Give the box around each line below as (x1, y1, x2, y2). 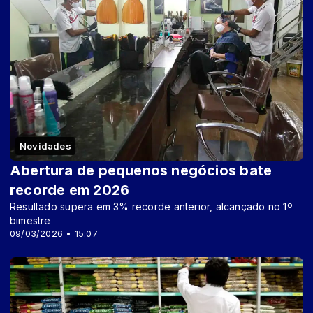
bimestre (10, 214, 51, 227)
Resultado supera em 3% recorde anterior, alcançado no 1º (10, 201, 293, 213)
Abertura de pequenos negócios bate (10, 162, 272, 180)
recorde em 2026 (10, 182, 130, 199)
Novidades (20, 140, 71, 152)
